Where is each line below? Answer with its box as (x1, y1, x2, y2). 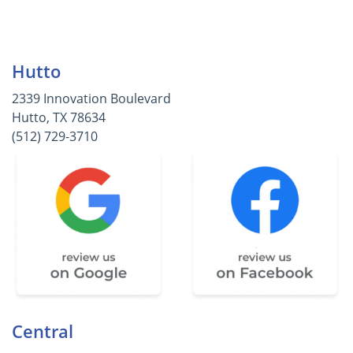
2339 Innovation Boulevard (12, 90, 171, 107)
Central (12, 320, 73, 343)
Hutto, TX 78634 (12, 109, 106, 126)
